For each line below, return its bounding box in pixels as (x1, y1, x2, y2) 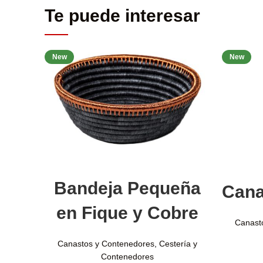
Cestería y (159, 238, 197, 248)
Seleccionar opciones (88, 154, 167, 163)
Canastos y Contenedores (58, 238, 154, 248)
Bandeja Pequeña (54, 178, 201, 198)
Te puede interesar (45, 6, 200, 25)
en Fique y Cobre (56, 203, 198, 222)
